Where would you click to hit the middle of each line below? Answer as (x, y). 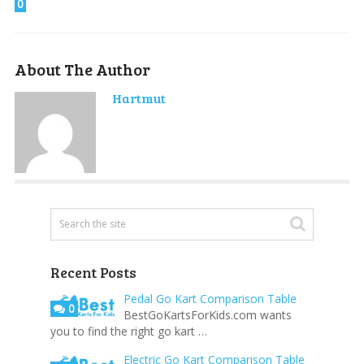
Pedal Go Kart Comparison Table (210, 298)
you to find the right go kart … (128, 331)
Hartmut (139, 97)
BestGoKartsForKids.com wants (207, 314)
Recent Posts (93, 272)
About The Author (82, 69)
